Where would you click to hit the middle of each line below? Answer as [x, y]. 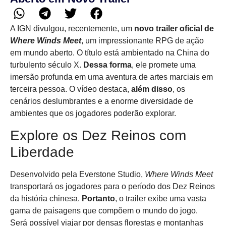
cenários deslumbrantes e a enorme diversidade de [102, 101]
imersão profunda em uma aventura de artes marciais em [111, 77]
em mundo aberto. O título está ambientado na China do [110, 53]
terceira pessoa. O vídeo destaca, [71, 89]
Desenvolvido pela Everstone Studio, [77, 174]
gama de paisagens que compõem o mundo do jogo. [104, 210]
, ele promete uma [164, 65]
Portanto [98, 198]
